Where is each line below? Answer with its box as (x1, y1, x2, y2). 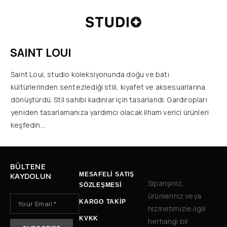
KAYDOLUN (10, 171, 52, 181)
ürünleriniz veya (148, 191, 202, 201)
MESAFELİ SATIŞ (79, 171, 134, 178)
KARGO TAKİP (79, 198, 126, 205)
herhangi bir (148, 216, 189, 226)
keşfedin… (11, 120, 45, 130)
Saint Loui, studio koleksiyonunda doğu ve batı (11, 69, 169, 79)
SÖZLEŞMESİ (79, 181, 122, 188)
